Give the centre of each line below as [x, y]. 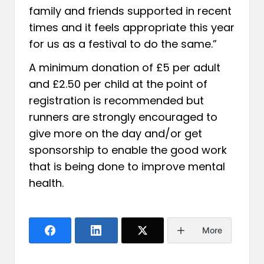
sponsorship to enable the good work [128, 150]
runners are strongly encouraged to [123, 117]
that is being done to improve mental [127, 166]
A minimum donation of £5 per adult [125, 67]
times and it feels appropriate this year [132, 27]
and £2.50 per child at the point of [118, 84]
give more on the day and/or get [115, 133]
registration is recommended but [116, 100]
